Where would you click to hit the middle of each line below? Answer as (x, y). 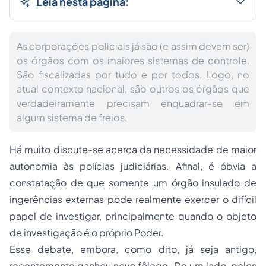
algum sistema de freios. (72, 118)
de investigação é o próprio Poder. (87, 233)
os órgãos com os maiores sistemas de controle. (133, 61)
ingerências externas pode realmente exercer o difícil (133, 199)
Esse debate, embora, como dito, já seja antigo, (133, 249)
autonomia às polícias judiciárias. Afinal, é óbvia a (133, 166)
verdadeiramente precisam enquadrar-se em (133, 103)
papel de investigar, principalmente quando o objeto (133, 216)
